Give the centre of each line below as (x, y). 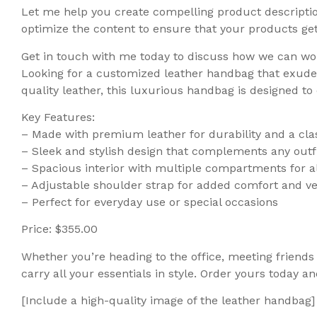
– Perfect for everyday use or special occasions (150, 202)
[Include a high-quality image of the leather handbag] (168, 301)
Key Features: (58, 117)
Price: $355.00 (59, 229)
